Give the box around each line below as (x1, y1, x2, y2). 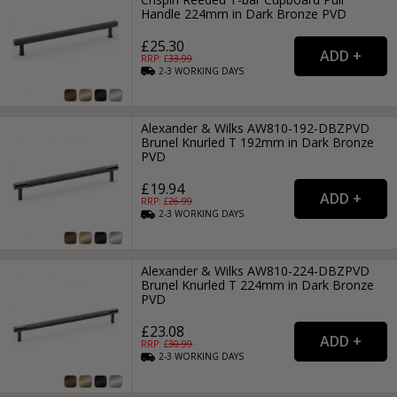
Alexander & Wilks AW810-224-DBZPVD (141, 262, 370, 280)
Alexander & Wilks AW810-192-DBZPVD (141, 119, 370, 136)
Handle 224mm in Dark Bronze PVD (141, 4, 347, 22)
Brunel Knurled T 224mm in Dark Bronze (141, 276, 375, 294)
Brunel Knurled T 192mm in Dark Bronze (141, 133, 375, 151)
